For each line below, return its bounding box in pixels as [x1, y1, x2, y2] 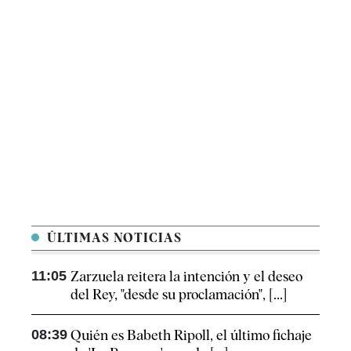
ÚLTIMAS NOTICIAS [43, 230, 182, 246]
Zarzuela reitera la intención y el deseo [71, 268, 302, 285]
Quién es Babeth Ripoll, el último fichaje [71, 327, 312, 344]
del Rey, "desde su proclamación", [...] [71, 286, 287, 303]
